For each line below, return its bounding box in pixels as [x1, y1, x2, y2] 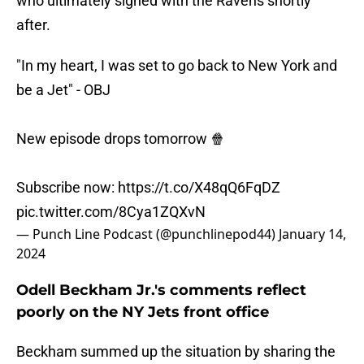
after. [16, 16, 50, 34]
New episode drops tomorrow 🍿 [16, 130, 225, 148]
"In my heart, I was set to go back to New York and [16, 57, 337, 75]
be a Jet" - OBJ [16, 81, 110, 99]
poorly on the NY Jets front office [16, 303, 269, 322]
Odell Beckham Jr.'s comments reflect [16, 281, 306, 300]
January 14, [279, 225, 346, 244]
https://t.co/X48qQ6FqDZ [118, 179, 280, 197]
